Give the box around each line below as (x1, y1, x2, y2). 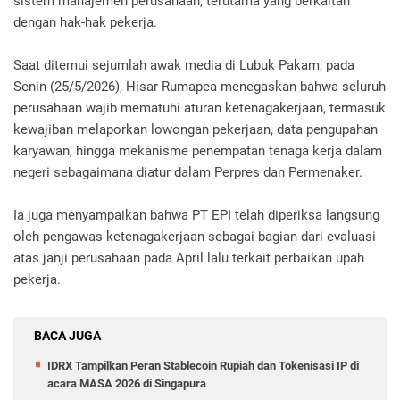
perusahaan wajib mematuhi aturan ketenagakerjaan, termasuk (13, 100, 386, 117)
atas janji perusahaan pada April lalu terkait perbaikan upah (13, 250, 364, 267)
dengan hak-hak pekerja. (13, 14, 157, 31)
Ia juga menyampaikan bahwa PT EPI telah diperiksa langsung (13, 207, 379, 224)
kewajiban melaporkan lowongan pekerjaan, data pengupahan (13, 121, 378, 138)
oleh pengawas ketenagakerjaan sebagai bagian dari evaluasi (13, 229, 376, 246)
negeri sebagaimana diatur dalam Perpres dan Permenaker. (13, 164, 362, 181)
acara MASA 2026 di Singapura (47, 377, 206, 391)
